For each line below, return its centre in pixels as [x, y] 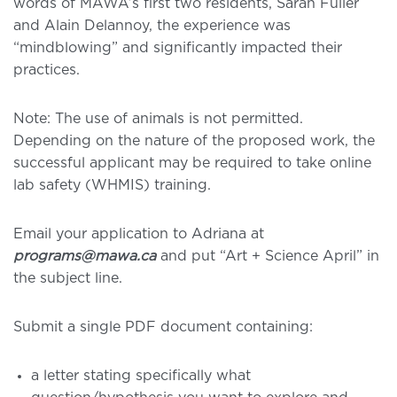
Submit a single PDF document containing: [163, 327]
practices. [47, 70]
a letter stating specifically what [141, 375]
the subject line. [68, 278]
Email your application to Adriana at [139, 234]
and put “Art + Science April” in [268, 256]
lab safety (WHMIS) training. [112, 185]
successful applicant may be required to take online [192, 163]
